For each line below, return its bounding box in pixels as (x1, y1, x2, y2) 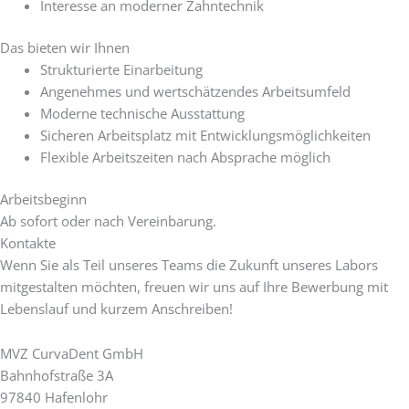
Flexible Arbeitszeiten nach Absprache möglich (39, 147, 330, 166)
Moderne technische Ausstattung (39, 103, 245, 122)
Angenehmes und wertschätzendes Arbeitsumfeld (39, 81, 351, 100)
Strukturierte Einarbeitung (39, 59, 203, 79)
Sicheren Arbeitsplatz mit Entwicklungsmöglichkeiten (39, 125, 371, 144)
